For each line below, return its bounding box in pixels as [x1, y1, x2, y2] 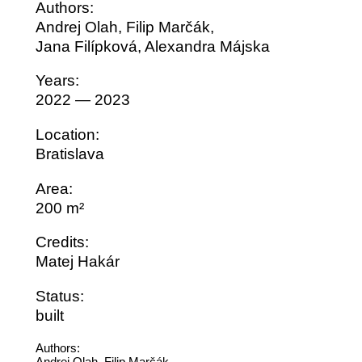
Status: [35, 288, 84, 305]
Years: [35, 72, 79, 90]
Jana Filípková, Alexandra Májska [35, 37, 270, 55]
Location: [35, 126, 99, 144]
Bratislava [35, 145, 104, 163]
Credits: [35, 234, 89, 251]
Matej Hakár [35, 253, 120, 271]
